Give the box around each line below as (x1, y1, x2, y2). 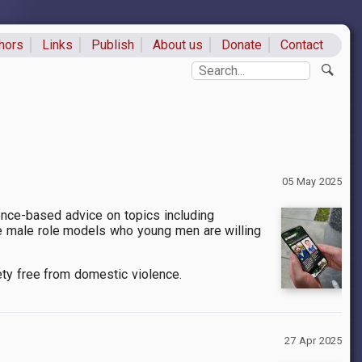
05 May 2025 (282, 175, 342, 188)
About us (152, 37, 204, 53)
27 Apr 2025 (284, 335, 342, 347)
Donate (221, 37, 263, 53)
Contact (280, 37, 323, 53)
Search (192, 60, 231, 76)
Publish (90, 37, 134, 53)
